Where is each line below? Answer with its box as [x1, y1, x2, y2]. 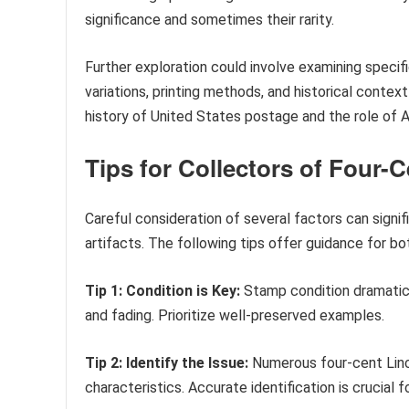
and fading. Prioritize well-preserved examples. [85, 307, 384, 325]
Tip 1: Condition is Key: [85, 282, 240, 300]
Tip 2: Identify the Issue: [85, 354, 248, 372]
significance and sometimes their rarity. [85, 11, 334, 29]
